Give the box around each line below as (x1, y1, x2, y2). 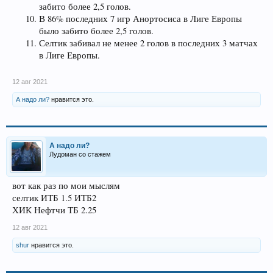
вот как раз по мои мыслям (12, 179, 120, 191)
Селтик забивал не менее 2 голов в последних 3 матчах (39, 37, 258, 49)
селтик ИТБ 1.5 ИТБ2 (12, 191, 96, 204)
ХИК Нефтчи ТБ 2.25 (12, 204, 96, 216)
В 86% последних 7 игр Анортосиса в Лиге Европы (39, 13, 242, 25)
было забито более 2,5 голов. (39, 25, 154, 37)
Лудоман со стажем (49, 150, 111, 158)
